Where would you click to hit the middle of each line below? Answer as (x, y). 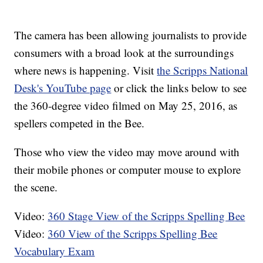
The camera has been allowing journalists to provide (131, 35)
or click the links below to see (179, 88)
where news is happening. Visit (86, 70)
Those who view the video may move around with (127, 152)
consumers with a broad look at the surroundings (124, 53)
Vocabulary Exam (55, 251)
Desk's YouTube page (63, 88)
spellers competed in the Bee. (80, 123)
